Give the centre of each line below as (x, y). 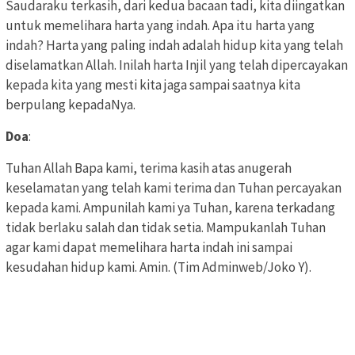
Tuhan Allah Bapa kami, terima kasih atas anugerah (149, 168)
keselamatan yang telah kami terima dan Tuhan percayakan (174, 187)
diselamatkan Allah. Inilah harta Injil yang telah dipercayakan (177, 65)
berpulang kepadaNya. (71, 104)
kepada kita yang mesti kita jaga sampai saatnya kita (153, 84)
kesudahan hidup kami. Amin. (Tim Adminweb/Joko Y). (158, 267)
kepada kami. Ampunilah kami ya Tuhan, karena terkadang (170, 207)
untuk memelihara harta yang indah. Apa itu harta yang (160, 25)
